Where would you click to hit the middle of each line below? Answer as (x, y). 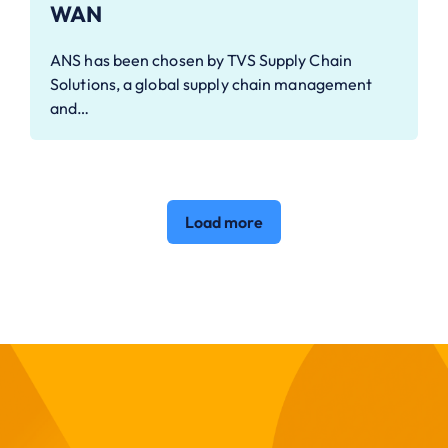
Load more (224, 222)
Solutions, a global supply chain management (211, 84)
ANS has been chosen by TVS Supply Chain (201, 60)
